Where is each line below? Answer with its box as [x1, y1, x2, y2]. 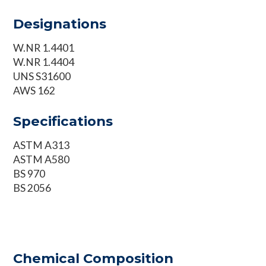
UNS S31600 [13, 69, 71, 83]
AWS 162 [13, 84, 56, 97]
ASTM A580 [13, 153, 70, 166]
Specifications [13, 112, 113, 129]
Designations [13, 15, 107, 32]
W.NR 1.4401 [13, 41, 75, 54]
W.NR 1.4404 [13, 55, 75, 68]
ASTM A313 [13, 138, 70, 151]
